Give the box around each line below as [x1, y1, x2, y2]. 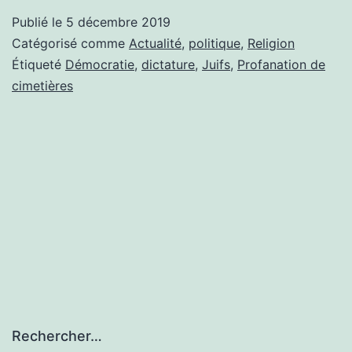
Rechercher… [12, 328, 102, 345]
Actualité [129, 35, 181, 51]
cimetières [12, 77, 73, 93]
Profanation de [237, 56, 325, 72]
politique [189, 35, 240, 51]
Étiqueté [12, 56, 65, 72]
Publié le [12, 13, 66, 30]
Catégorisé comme [12, 35, 129, 51]
